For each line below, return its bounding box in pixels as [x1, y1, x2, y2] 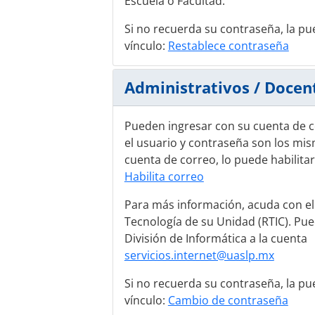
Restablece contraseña [167, 38, 289, 53]
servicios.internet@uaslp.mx [124, 247, 274, 263]
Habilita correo [124, 169, 204, 184]
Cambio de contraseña [167, 292, 288, 308]
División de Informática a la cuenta [124, 231, 307, 246]
